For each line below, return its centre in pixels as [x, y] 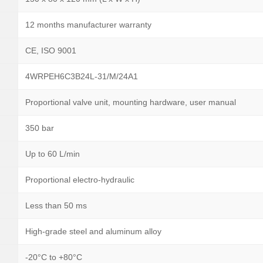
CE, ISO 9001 [51, 50]
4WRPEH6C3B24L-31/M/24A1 [82, 76]
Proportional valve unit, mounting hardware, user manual [131, 102]
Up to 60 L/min [53, 154]
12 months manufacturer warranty [88, 25]
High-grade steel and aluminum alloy [93, 231]
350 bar [40, 128]
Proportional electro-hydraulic [80, 180]
